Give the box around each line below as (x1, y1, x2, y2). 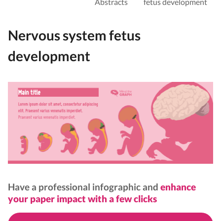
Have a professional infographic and (8, 181, 160, 193)
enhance (160, 181, 196, 193)
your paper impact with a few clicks (8, 193, 157, 205)
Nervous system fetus (8, 27, 141, 43)
